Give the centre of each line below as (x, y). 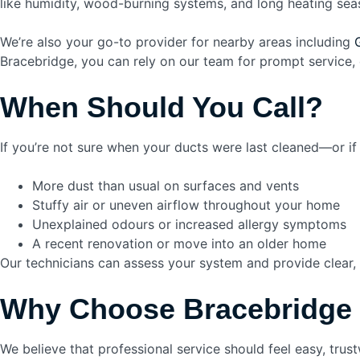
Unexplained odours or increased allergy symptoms (189, 224)
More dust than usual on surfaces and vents (166, 186)
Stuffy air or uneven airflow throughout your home (186, 205)
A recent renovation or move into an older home (179, 243)
